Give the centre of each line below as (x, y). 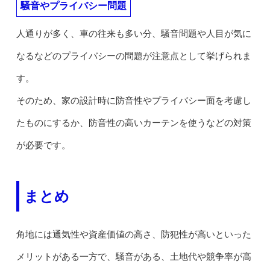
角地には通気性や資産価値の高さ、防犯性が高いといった (133, 234)
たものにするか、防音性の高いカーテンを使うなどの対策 (133, 123)
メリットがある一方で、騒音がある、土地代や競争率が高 (133, 256)
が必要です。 (43, 145)
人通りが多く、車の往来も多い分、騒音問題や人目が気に (133, 33)
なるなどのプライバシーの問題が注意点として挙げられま (133, 56)
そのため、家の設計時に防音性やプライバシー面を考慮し (133, 100)
